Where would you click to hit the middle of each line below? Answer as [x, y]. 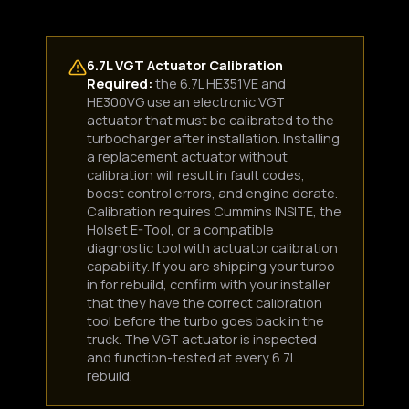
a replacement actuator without [187, 157]
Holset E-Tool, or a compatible [180, 230]
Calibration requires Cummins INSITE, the [214, 212]
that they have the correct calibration [204, 303]
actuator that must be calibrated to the [210, 121]
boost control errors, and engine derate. [212, 194]
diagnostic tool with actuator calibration [212, 248]
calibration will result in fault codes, [195, 175]
